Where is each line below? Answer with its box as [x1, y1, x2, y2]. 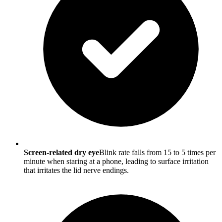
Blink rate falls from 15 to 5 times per [99, 148, 216, 157]
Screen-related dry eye [24, 148, 99, 157]
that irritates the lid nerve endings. [24, 166, 129, 175]
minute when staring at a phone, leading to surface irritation [24, 157, 209, 166]
